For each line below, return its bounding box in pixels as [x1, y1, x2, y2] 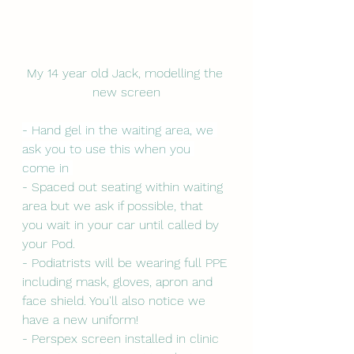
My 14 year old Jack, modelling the [26, 66, 227, 81]
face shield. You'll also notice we [22, 293, 209, 308]
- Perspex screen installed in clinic [22, 331, 223, 346]
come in [22, 160, 73, 175]
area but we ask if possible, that [22, 198, 207, 213]
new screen [92, 85, 160, 100]
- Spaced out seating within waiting [22, 179, 227, 194]
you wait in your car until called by [22, 217, 223, 232]
